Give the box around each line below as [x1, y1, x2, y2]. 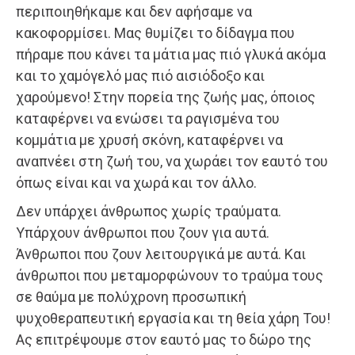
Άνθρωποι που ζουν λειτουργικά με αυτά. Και [16, 245, 306, 262]
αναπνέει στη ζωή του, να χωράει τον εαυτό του [16, 152, 328, 170]
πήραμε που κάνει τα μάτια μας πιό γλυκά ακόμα [16, 45, 326, 63]
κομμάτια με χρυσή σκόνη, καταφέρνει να [16, 131, 283, 148]
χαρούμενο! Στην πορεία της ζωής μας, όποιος [16, 88, 315, 105]
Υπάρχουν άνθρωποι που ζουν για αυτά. [16, 223, 269, 241]
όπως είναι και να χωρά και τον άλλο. [16, 174, 257, 191]
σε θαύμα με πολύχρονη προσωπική [16, 288, 246, 305]
